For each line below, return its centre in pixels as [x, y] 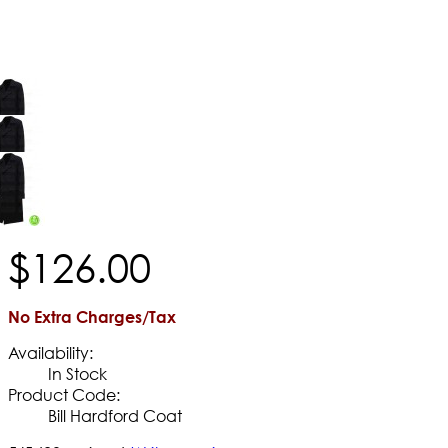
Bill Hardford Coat [115, 415]
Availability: [50, 352]
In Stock [77, 373]
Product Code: [64, 394]
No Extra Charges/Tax [92, 316]
